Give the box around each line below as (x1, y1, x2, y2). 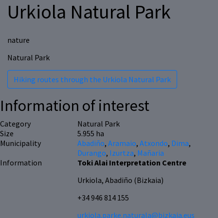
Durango (77, 148, 107, 158)
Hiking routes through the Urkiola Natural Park (14, 74, 171, 85)
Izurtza (109, 148, 134, 158)
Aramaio (108, 138, 137, 148)
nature (7, 35, 30, 45)
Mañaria (137, 148, 164, 158)
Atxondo (140, 138, 168, 148)
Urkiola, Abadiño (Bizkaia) (77, 175, 164, 185)
